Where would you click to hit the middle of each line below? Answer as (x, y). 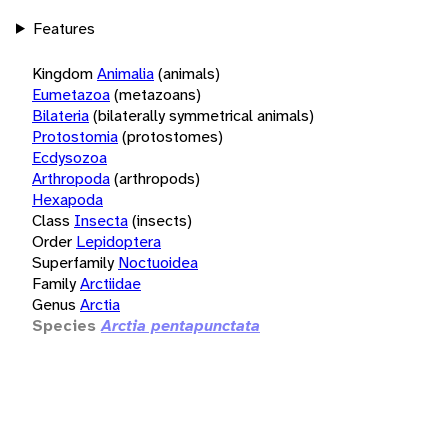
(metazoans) (157, 94)
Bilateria (60, 115)
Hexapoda (67, 199)
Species (64, 325)
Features (63, 28)
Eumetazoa (71, 94)
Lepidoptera (118, 241)
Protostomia (75, 136)
